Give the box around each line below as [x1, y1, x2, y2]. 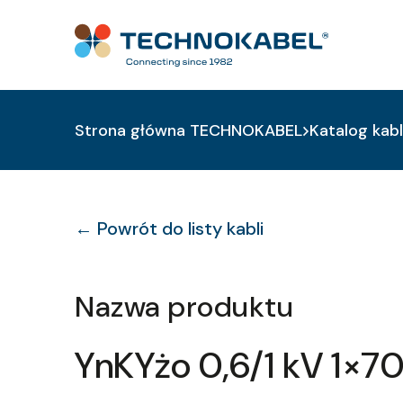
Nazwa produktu [75, 288, 294, 326]
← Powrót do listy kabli [75, 217, 264, 240]
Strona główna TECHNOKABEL [75, 120, 303, 141]
